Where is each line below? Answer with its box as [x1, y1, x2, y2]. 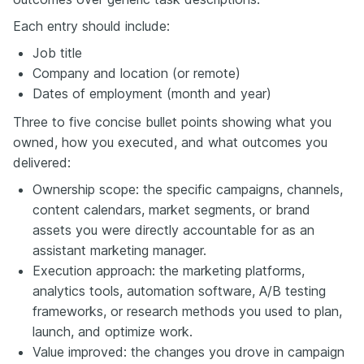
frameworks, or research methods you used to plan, [32, 302, 342, 319]
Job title [32, 44, 82, 61]
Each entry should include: [13, 17, 170, 34]
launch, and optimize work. [32, 323, 193, 340]
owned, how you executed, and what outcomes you [13, 133, 327, 150]
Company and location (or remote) [32, 64, 240, 81]
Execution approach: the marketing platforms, [32, 262, 305, 279]
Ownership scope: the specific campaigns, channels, [32, 180, 343, 197]
